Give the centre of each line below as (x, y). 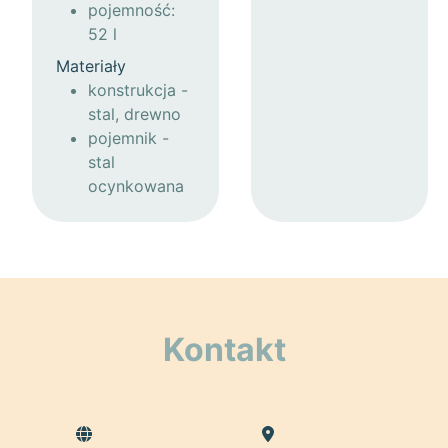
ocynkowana (136, 186)
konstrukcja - (138, 90)
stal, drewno (134, 114)
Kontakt (224, 350)
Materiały (91, 66)
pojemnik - (128, 138)
